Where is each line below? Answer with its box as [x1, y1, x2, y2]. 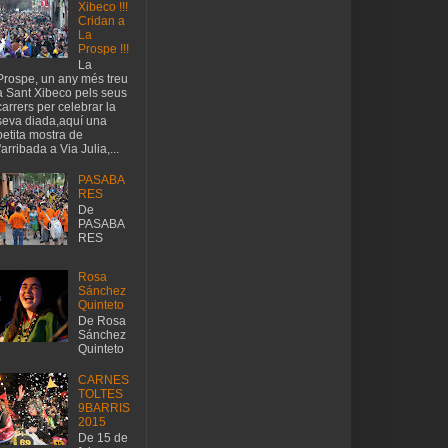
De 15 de [77, 431, 128, 446]
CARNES [77, 372, 129, 387]
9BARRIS [77, 400, 130, 415]
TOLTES [77, 386, 123, 401]
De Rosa [77, 314, 126, 329]
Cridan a [77, 13, 125, 28]
